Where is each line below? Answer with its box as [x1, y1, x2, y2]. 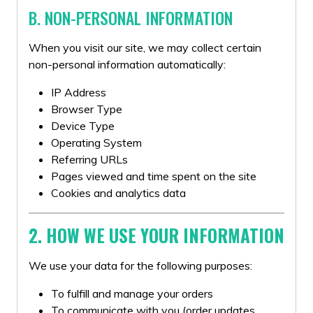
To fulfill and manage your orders [51, 286, 213, 300]
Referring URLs [51, 152, 128, 166]
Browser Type [51, 102, 122, 116]
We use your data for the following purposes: [29, 259, 252, 272]
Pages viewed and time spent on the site [51, 169, 256, 183]
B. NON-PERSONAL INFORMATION [29, 6, 233, 30]
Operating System [51, 136, 142, 150]
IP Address [51, 85, 106, 99]
